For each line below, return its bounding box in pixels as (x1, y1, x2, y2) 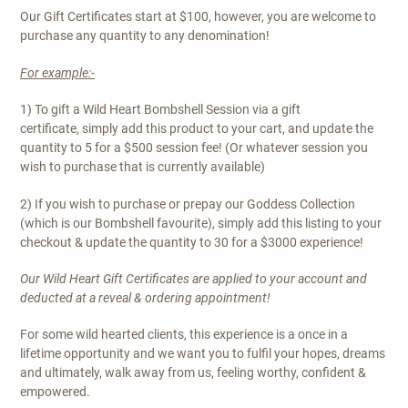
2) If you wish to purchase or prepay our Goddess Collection (20, 196, 355, 211)
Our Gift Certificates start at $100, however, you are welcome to (20, 9, 376, 25)
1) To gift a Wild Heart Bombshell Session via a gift (20, 102, 301, 117)
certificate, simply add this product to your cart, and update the (20, 121, 373, 137)
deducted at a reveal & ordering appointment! (20, 291, 270, 306)
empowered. (20, 384, 93, 400)
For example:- (20, 65, 95, 80)
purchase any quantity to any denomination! (20, 28, 272, 44)
